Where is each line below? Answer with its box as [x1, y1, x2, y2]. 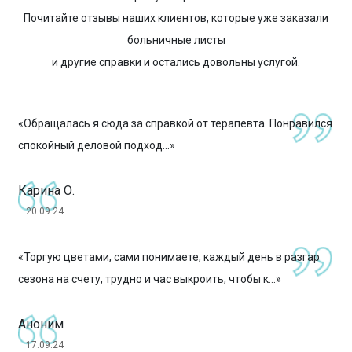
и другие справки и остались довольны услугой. [52, 56, 300, 69]
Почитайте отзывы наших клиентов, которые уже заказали [24, 12, 328, 25]
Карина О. [17, 183, 75, 199]
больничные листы [126, 34, 225, 47]
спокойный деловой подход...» [17, 139, 175, 152]
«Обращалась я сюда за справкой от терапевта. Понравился [17, 117, 332, 130]
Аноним [17, 317, 64, 332]
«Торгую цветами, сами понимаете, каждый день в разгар [17, 251, 320, 264]
